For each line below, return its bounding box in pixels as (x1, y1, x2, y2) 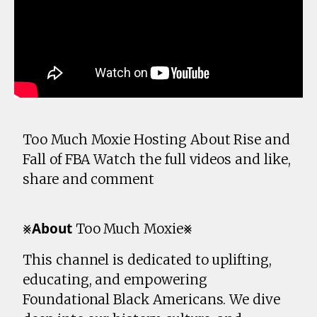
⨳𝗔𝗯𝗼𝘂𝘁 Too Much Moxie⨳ (23, 220, 192, 238)
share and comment (23, 171, 155, 188)
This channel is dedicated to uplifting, (23, 251, 272, 269)
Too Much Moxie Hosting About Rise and (23, 131, 291, 149)
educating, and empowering (23, 271, 207, 289)
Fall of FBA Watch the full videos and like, (23, 151, 291, 168)
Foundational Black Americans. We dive (23, 291, 281, 309)
